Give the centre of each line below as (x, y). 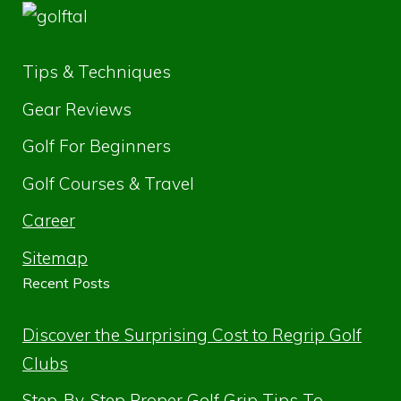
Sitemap (55, 257)
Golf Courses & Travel (108, 183)
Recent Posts (66, 282)
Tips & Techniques (97, 72)
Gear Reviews (77, 109)
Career (49, 221)
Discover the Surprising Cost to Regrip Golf (192, 334)
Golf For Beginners (97, 146)
